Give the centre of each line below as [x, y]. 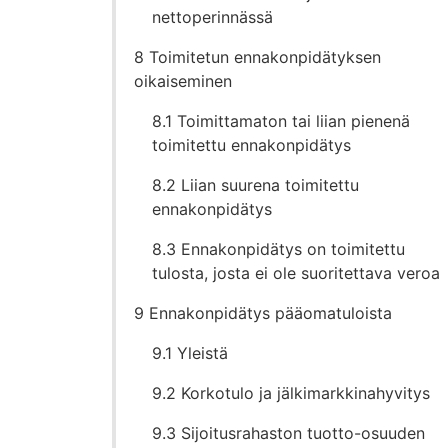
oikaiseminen [183, 81]
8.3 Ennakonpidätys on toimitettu [279, 249]
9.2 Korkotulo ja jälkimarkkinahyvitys [291, 393]
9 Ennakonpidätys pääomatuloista [263, 313]
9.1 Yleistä [190, 353]
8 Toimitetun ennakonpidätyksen [258, 57]
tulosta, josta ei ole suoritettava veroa [296, 273]
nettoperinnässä [213, 17]
